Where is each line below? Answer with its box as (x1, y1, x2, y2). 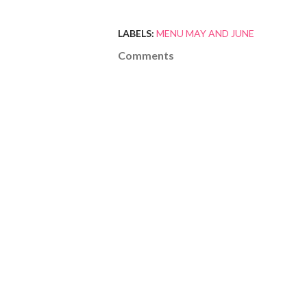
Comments (118, 49, 174, 62)
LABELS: (118, 27, 154, 39)
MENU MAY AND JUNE (156, 27, 254, 39)
